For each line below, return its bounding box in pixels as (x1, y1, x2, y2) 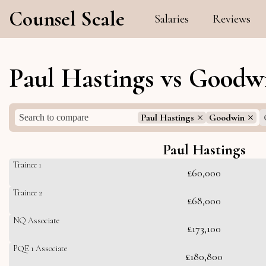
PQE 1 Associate (13, 243, 67, 254)
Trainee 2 (13, 188, 42, 198)
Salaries (154, 12, 189, 26)
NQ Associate (13, 216, 59, 226)
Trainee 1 (13, 160, 42, 170)
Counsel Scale (9, 7, 125, 31)
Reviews (213, 12, 251, 26)
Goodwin (209, 112, 245, 123)
